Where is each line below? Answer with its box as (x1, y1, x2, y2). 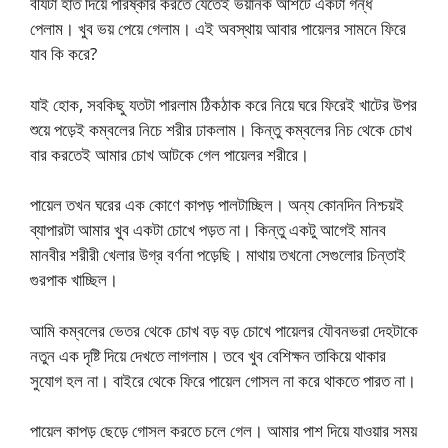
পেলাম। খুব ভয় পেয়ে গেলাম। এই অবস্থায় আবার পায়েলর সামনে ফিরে (30, 17, 406, 41)
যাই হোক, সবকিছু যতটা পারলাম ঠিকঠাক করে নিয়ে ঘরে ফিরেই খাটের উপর (30, 92, 417, 116)
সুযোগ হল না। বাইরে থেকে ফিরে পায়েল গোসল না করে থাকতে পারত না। (30, 368, 416, 392)
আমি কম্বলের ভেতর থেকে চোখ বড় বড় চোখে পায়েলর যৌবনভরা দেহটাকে (30, 318, 418, 342)
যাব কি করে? (30, 42, 97, 66)
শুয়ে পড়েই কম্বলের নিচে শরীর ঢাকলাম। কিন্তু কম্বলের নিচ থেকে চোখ (30, 117, 412, 141)
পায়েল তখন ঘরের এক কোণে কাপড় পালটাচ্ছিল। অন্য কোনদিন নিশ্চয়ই (30, 193, 404, 217)
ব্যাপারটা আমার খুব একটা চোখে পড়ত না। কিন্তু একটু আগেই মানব (30, 218, 386, 242)
